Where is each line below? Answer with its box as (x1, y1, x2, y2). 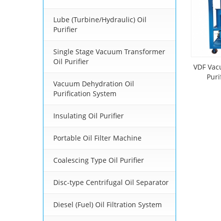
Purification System (53, 89, 116, 99)
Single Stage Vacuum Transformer (53, 47, 165, 57)
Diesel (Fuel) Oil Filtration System (53, 200, 162, 210)
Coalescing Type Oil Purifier (53, 155, 144, 165)
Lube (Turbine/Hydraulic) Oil (53, 15, 147, 25)
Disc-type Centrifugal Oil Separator (53, 178, 169, 187)
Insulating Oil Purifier (53, 111, 124, 121)
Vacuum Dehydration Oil (53, 79, 134, 89)
